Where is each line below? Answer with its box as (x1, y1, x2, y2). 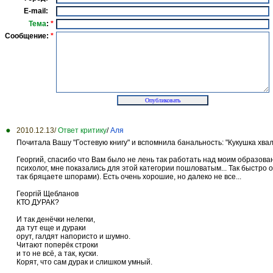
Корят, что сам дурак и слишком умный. (16, 257, 152, 266)
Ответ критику (58, 126, 107, 135)
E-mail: (24, 6, 54, 15)
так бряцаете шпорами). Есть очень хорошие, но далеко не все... (16, 172, 241, 181)
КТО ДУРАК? (16, 197, 59, 207)
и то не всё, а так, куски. (16, 249, 98, 258)
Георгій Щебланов (16, 189, 79, 198)
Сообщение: (5, 31, 51, 40)
